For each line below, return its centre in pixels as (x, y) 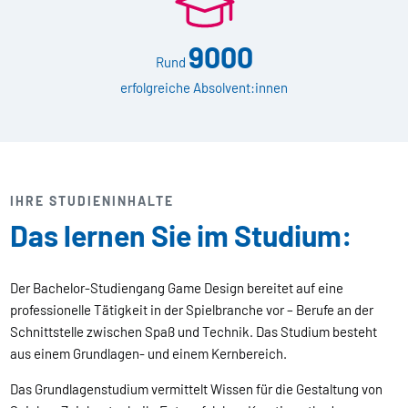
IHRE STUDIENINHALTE (92, 200)
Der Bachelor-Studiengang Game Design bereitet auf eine (177, 287)
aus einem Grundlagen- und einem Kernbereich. (150, 353)
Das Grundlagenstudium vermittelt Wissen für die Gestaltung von (197, 388)
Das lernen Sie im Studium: (182, 235)
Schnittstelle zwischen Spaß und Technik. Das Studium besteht (194, 331)
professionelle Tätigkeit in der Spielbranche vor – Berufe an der (192, 309)
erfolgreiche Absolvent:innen (204, 87)
